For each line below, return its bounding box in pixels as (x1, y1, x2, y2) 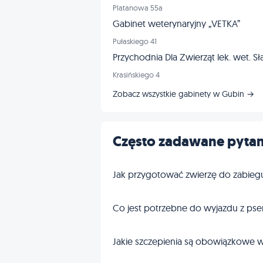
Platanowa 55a (113, 3, 163, 13)
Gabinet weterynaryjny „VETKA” (113, 18, 240, 30)
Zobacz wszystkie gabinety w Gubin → (113, 89, 254, 100)
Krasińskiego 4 (113, 70, 160, 80)
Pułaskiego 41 (113, 36, 157, 46)
